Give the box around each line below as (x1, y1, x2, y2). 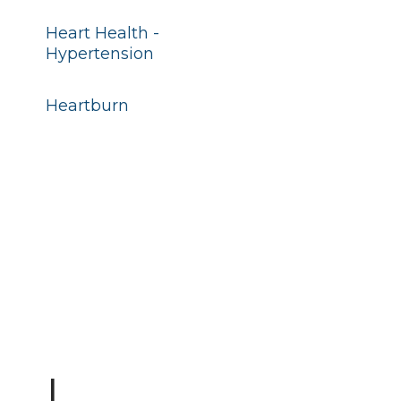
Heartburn (45, 96, 129, 115)
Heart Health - (45, 23, 159, 43)
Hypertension (45, 44, 154, 64)
